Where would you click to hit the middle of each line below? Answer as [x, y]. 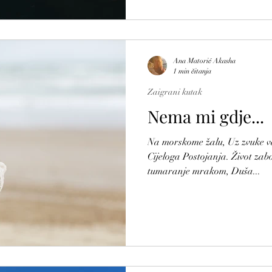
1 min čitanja [192, 71]
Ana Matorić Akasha [204, 60]
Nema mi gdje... [206, 116]
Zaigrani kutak [175, 92]
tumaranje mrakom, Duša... [204, 171]
